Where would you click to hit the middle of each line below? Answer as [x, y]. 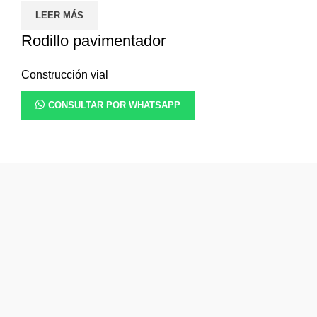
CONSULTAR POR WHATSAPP [114, 105]
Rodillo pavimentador [93, 40]
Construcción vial [65, 74]
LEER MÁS [59, 15]
